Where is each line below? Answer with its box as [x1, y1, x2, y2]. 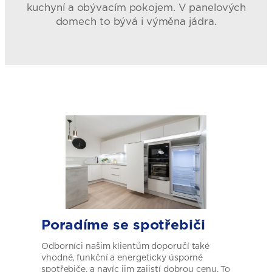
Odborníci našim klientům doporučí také [41, 239, 210, 252]
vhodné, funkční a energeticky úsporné [41, 251, 203, 263]
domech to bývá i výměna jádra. [55, 14, 217, 29]
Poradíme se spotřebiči [41, 214, 205, 234]
